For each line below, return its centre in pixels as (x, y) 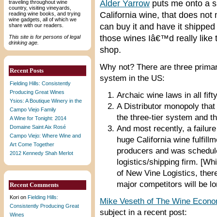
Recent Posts (27, 70)
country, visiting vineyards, (40, 8)
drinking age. (24, 43)
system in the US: (132, 78)
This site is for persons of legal (45, 37)
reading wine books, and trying (45, 14)
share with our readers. (36, 25)
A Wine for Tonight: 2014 (38, 118)
